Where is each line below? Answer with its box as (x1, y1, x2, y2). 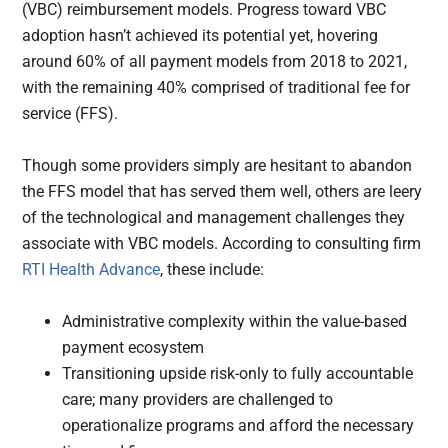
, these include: (160, 259, 265, 279)
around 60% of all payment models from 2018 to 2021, (22, 51, 408, 71)
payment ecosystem (62, 337, 205, 357)
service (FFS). (22, 103, 119, 123)
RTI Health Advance (22, 259, 161, 279)
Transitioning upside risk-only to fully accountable (62, 363, 414, 383)
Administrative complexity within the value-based (62, 311, 408, 331)
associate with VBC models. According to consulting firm (22, 233, 422, 253)
